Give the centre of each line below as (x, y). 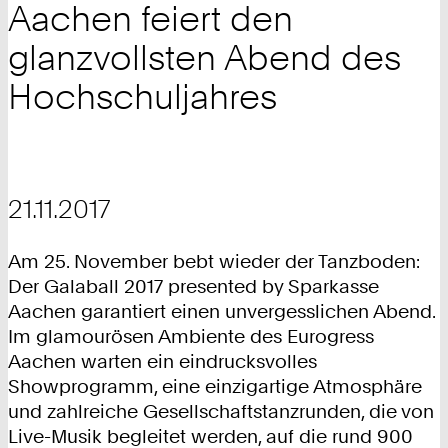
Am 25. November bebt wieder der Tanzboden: (214, 262)
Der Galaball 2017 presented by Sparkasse (193, 287)
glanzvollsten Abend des (204, 58)
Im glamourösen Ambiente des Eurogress (191, 337)
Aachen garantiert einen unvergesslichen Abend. (221, 312)
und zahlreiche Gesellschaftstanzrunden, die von (221, 412)
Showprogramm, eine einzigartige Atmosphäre (215, 387)
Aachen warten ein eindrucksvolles (162, 362)
